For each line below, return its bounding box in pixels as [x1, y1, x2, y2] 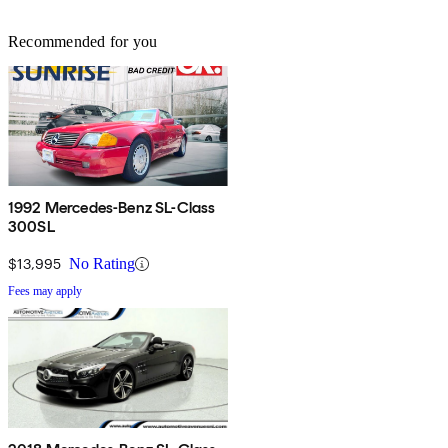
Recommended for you [8, 33, 158, 51]
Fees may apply [8, 284, 82, 299]
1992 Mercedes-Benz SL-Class [8, 198, 216, 218]
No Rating [69, 255, 135, 273]
